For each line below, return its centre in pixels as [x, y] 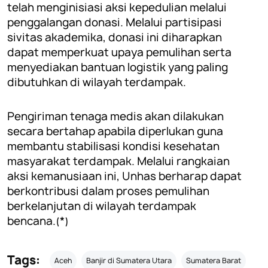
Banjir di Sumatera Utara [129, 260]
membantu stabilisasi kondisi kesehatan [113, 146]
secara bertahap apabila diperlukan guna [115, 131]
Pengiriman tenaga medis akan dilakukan [115, 116]
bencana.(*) [38, 221]
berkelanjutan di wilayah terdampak [102, 206]
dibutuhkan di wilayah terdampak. [97, 82]
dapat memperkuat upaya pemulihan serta [119, 52]
